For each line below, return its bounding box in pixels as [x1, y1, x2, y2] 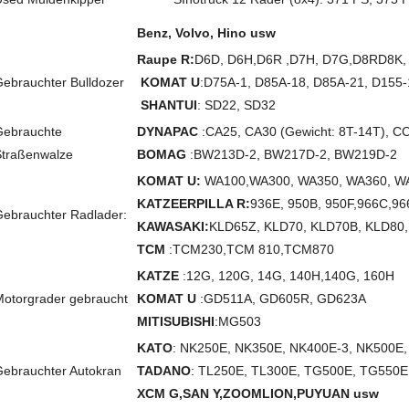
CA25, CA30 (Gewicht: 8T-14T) [205, 124, 385, 139]
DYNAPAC [137, 124, 198, 139]
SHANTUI [141, 98, 197, 112]
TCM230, [173, 242, 226, 257]
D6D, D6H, [194, 52, 257, 67]
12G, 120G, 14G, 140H [186, 268, 320, 283]
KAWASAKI [137, 219, 204, 234]
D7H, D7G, [289, 52, 352, 67]
